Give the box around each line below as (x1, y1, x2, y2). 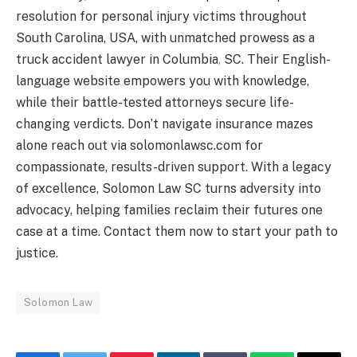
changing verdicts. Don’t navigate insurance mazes (16, 116, 313, 131)
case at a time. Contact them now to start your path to (16, 223, 338, 239)
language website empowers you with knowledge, (16, 73, 309, 88)
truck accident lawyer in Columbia (16, 51, 218, 67)
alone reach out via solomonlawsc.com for (16, 137, 263, 153)
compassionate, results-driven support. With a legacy (16, 159, 331, 175)
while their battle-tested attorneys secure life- (16, 94, 294, 110)
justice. (16, 245, 58, 261)
